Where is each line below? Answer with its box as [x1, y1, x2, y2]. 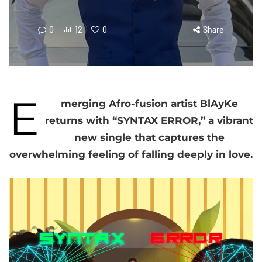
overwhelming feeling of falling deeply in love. [9, 149, 253, 160]
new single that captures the [74, 132, 225, 143]
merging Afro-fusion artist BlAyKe [60, 98, 238, 109]
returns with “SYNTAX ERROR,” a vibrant [45, 115, 253, 126]
